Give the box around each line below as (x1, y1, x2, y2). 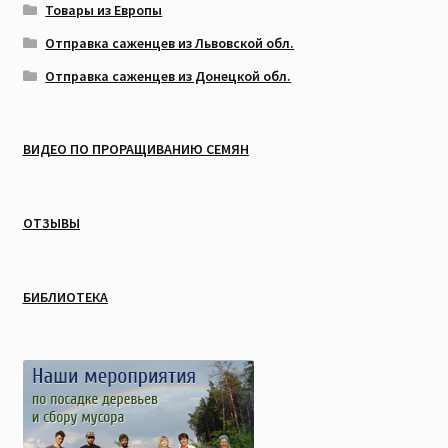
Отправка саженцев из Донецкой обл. (45, 67, 292, 86)
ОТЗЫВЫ (22, 214, 80, 233)
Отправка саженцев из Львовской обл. (45, 34, 295, 53)
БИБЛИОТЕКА (22, 288, 108, 307)
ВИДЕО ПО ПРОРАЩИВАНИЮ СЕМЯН (22, 140, 249, 159)
